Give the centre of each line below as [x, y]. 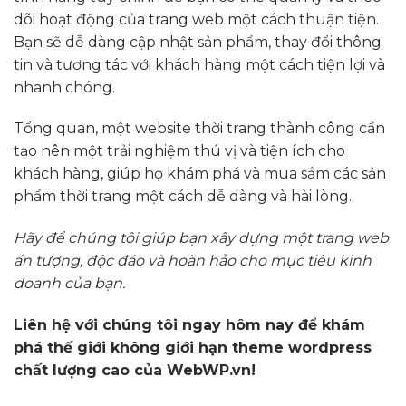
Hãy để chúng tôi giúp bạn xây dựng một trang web [201, 238]
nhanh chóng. [64, 87]
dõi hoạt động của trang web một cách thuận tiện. [196, 19]
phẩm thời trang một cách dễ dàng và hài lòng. [183, 197]
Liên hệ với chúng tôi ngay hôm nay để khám [189, 324]
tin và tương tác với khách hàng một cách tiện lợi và [199, 64]
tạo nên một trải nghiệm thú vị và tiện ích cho [179, 151]
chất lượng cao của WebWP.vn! [135, 370]
